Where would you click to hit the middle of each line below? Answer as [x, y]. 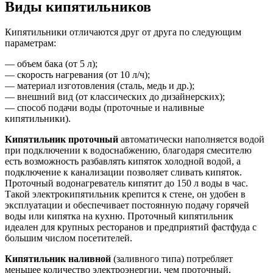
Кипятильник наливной [58, 259]
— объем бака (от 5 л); [51, 64]
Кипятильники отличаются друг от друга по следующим [123, 32]
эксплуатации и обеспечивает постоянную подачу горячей [127, 205]
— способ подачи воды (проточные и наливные [105, 108]
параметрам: [30, 43]
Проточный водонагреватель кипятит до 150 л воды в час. [126, 183]
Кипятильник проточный [62, 140]
